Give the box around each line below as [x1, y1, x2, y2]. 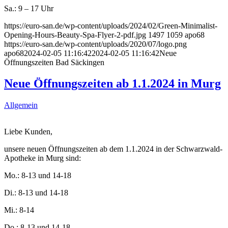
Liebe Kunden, [4, 127, 52, 136]
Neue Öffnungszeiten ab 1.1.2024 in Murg [4, 77, 221, 91]
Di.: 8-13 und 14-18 [4, 188, 68, 197]
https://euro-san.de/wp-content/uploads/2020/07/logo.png [4, 39, 187, 48]
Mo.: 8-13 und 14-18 [4, 171, 71, 180]
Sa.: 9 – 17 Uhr [4, 4, 53, 13]
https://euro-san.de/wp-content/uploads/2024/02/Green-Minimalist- [4, 21, 217, 30]
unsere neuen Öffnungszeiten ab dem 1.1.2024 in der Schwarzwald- [4, 145, 222, 154]
